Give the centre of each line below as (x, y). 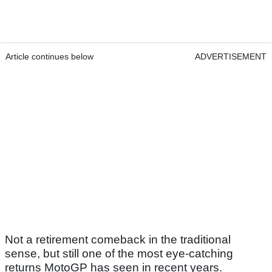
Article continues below (49, 57)
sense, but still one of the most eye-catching (119, 254)
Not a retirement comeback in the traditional (118, 240)
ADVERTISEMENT (231, 57)
